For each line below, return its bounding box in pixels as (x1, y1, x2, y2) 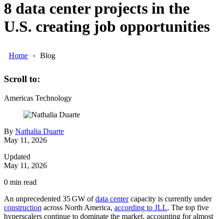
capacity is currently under (129, 195, 212, 203)
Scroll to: (4, 74, 40, 85)
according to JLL (114, 203, 167, 212)
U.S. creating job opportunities (4, 18, 210, 36)
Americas (4, 94, 33, 103)
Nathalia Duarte (15, 127, 64, 136)
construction (4, 203, 42, 212)
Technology (35, 94, 72, 103)
